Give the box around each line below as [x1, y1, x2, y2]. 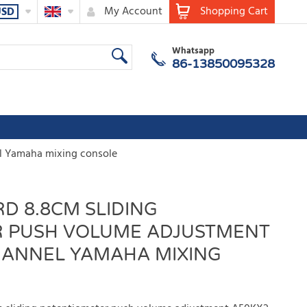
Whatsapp [171, 44, 214, 58]
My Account [103, 3, 162, 21]
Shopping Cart [199, 3, 268, 21]
